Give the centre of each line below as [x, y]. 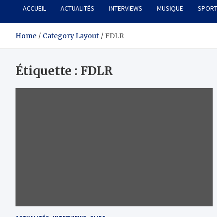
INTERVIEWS [126, 8]
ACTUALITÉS [77, 8]
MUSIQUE [170, 8]
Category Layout [71, 36]
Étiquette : [48, 71]
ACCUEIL [34, 8]
